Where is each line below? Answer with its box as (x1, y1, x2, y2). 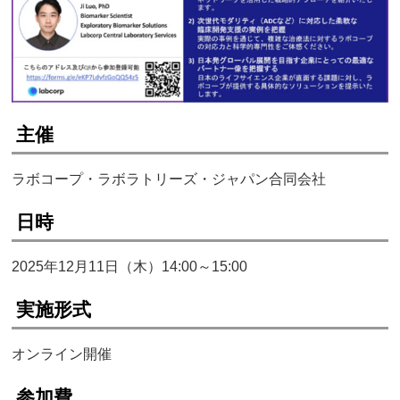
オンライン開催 (12, 346, 112, 362)
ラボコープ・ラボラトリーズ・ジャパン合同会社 (12, 171, 327, 187)
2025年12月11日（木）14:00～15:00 (12, 259, 248, 275)
